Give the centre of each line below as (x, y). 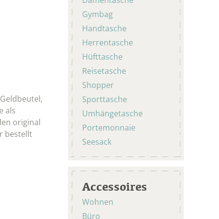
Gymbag (98, 14)
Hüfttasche (102, 56)
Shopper (98, 85)
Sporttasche (105, 99)
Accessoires (115, 186)
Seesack (97, 142)
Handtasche (104, 28)
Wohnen (99, 202)
